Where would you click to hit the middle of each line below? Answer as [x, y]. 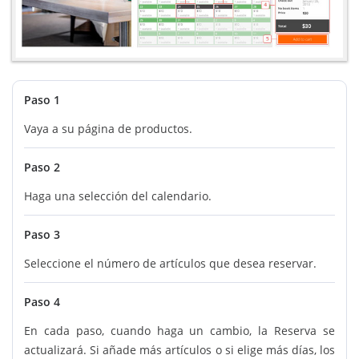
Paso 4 [42, 302]
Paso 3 [42, 235]
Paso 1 [42, 100]
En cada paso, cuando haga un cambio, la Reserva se [179, 331]
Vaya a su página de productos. [108, 129]
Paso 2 [42, 167]
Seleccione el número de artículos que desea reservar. [170, 264]
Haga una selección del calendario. [118, 196]
